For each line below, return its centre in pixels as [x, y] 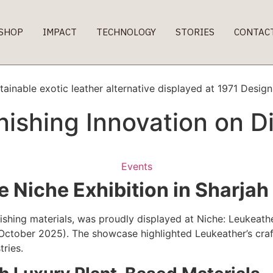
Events [136, 166]
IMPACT [59, 32]
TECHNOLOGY [126, 32]
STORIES [195, 32]
